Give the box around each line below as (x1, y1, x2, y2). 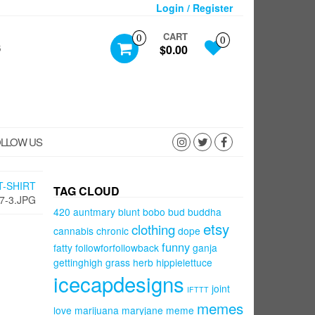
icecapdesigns (53, 268, 184, 298)
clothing (131, 219, 175, 238)
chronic (96, 223, 129, 238)
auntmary (73, 204, 115, 219)
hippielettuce (156, 255, 212, 269)
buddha (188, 204, 221, 219)
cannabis (53, 223, 94, 238)
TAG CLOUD (53, 182, 120, 199)
